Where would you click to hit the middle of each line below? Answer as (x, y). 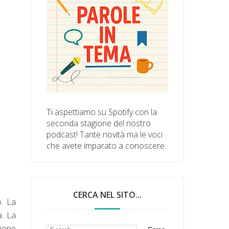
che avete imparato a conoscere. (107, 145)
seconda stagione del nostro (99, 123)
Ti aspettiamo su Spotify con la (102, 112)
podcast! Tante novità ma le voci (105, 134)
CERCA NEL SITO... (108, 194)
